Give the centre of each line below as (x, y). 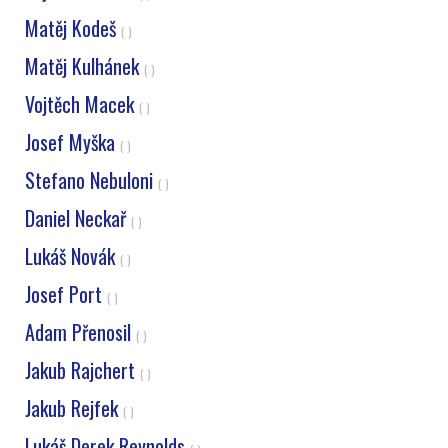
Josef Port (66, 294)
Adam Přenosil (80, 332)
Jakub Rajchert (82, 370)
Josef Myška (72, 142)
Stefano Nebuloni (91, 180)
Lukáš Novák (72, 256)
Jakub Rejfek (74, 408)
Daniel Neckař (78, 218)
